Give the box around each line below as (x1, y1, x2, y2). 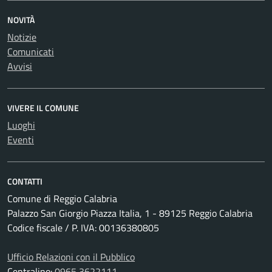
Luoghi (7, 117, 35, 132)
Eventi (7, 132, 34, 147)
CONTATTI (7, 174, 42, 188)
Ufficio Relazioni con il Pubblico (7, 249, 135, 264)
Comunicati (7, 44, 54, 59)
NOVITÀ (7, 13, 35, 26)
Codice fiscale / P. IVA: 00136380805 (7, 220, 159, 235)
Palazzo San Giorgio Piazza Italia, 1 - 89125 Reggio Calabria (7, 205, 253, 220)
